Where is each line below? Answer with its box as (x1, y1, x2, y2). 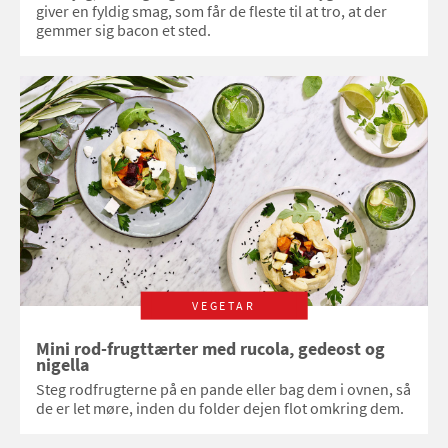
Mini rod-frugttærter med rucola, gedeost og (36, 337, 202, 360)
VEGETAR (192, 297, 256, 313)
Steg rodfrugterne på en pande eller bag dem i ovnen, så (36, 378, 411, 399)
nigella (36, 353, 89, 376)
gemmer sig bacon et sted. (36, 20, 211, 41)
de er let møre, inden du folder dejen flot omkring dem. (36, 397, 404, 418)
